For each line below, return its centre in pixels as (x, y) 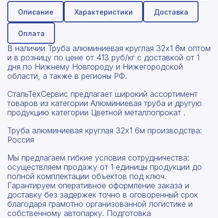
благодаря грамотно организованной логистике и (100, 204)
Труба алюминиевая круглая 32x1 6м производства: (105, 131)
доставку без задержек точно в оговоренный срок (103, 195)
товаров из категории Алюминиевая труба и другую (105, 103)
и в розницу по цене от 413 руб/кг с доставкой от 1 (103, 58)
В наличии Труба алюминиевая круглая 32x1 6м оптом (109, 48)
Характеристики (103, 12)
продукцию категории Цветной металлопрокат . (96, 113)
